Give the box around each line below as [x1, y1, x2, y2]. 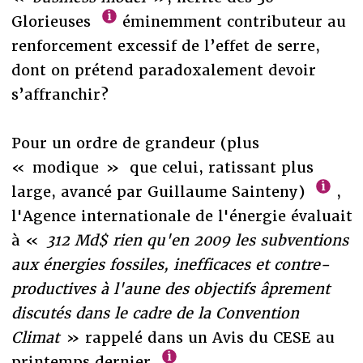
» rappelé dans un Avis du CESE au [58, 327, 335, 347]
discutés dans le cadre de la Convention [11, 303, 299, 322]
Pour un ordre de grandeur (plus [11, 133, 259, 152]
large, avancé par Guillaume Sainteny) [11, 181, 310, 201]
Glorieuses [11, 11, 96, 31]
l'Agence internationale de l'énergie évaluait [11, 206, 352, 225]
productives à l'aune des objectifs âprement [11, 279, 330, 298]
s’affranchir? [11, 84, 109, 104]
